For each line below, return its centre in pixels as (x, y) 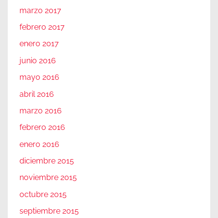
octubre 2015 (43, 194)
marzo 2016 (41, 110)
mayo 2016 (39, 77)
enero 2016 (39, 144)
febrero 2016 (42, 127)
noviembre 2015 (48, 178)
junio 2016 (38, 60)
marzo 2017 (40, 10)
